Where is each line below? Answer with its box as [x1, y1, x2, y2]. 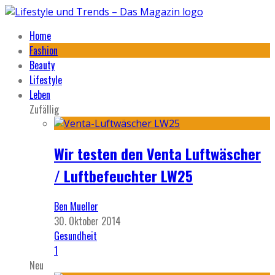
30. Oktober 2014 [54, 213, 121, 228]
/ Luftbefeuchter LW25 [54, 164, 193, 187]
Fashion [29, 43, 58, 58]
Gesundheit [54, 228, 97, 243]
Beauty [29, 58, 55, 72]
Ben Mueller [54, 198, 98, 214]
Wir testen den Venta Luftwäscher [54, 142, 261, 165]
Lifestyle [29, 72, 62, 87]
